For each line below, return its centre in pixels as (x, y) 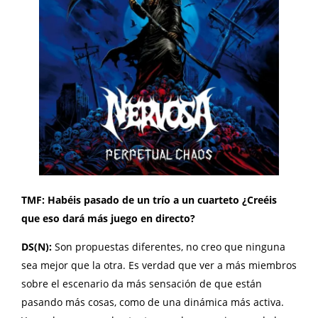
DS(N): (38, 246)
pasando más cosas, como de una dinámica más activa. (153, 302)
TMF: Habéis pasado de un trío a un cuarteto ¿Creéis (149, 199)
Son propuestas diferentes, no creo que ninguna (170, 246)
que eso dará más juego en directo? (110, 218)
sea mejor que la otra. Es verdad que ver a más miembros (159, 265)
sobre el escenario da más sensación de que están (142, 283)
